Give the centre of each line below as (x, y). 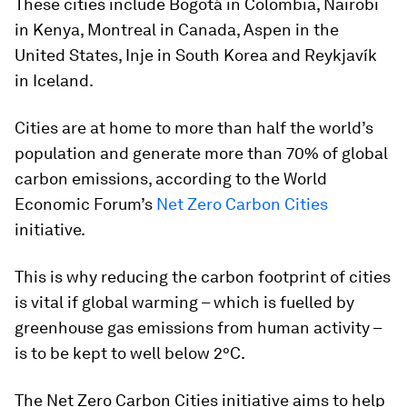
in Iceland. (54, 80)
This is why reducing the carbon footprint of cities (203, 276)
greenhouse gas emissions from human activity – (198, 327)
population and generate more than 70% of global (201, 153)
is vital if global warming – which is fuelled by (184, 302)
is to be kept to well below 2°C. (130, 352)
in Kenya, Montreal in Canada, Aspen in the (177, 29)
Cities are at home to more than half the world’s (194, 127)
